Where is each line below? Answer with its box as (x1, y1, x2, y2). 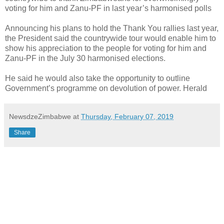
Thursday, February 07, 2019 (81, 112, 173, 120)
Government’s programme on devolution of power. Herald (5, 83, 207, 92)
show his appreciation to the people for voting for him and (5, 43, 206, 52)
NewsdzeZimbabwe (9, 112, 71, 120)
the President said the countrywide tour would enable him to (5, 33, 216, 42)
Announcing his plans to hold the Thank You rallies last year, (5, 23, 218, 32)
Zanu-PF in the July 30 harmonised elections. (5, 53, 165, 62)
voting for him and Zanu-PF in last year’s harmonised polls (5, 3, 211, 12)
